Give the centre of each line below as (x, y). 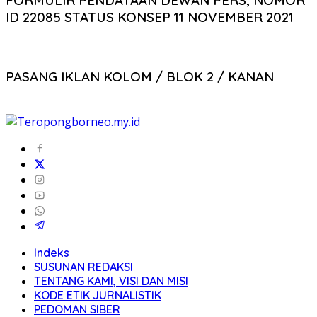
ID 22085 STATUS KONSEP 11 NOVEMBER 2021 (150, 17)
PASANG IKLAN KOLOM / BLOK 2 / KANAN (140, 76)
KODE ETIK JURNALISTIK (98, 295)
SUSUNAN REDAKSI (83, 266)
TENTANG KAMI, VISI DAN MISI (111, 281)
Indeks (52, 252)
